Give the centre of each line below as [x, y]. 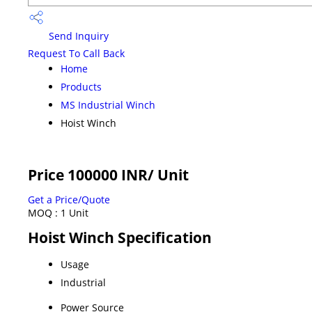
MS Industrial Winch [108, 104]
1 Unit [75, 212]
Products [81, 86]
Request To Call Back [76, 53]
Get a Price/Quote [69, 199]
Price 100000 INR [88, 174]
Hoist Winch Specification [120, 237]
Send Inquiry [77, 36]
